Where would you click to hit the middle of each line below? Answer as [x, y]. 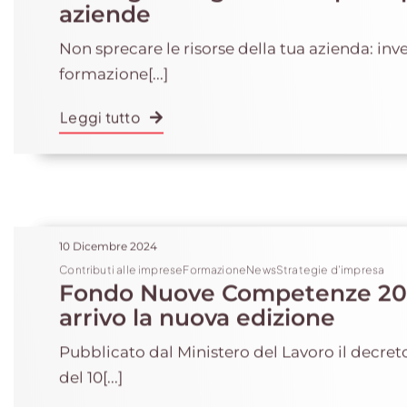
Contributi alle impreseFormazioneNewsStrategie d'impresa [222, 266]
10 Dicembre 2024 [109, 242]
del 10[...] [91, 373]
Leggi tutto [100, 113]
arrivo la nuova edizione [198, 313]
